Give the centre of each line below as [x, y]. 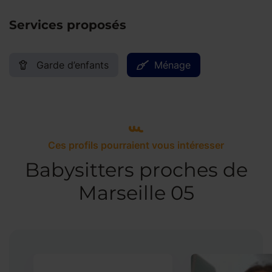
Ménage [172, 65]
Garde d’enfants [73, 65]
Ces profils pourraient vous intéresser [136, 145]
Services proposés [68, 25]
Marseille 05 [136, 193]
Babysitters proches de [136, 170]
